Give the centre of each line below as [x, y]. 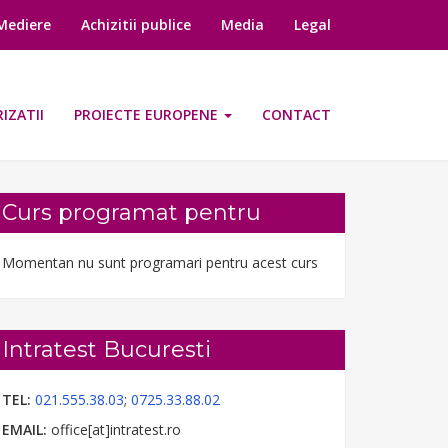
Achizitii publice [136, 24]
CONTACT [296, 114]
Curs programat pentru [131, 212]
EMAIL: [24, 429]
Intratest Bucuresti [106, 349]
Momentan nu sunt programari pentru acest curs [160, 262]
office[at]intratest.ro [114, 429]
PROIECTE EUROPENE [148, 114]
